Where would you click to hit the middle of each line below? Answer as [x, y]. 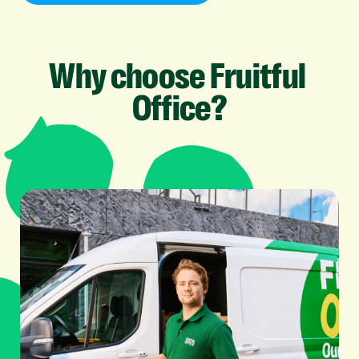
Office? [179, 108]
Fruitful [258, 76]
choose [158, 76]
